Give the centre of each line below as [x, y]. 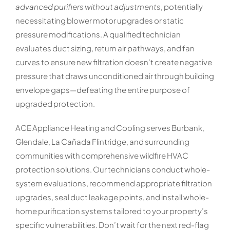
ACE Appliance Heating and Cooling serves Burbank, [110, 127]
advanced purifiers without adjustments [88, 6]
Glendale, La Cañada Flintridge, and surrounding [102, 141]
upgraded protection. [55, 103]
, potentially [181, 6]
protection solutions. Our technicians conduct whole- [112, 169]
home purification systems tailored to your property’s [111, 210]
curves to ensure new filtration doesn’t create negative [113, 62]
